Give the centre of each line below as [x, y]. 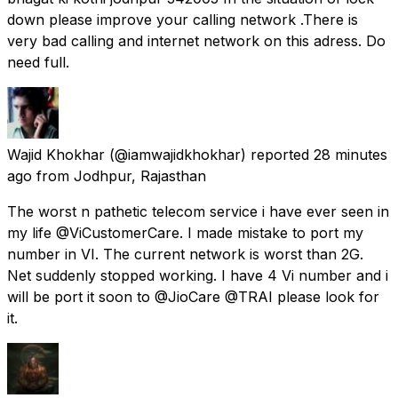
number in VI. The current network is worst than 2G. [185, 254]
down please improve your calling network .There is [183, 19]
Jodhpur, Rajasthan [140, 175]
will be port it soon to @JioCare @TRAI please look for [193, 296]
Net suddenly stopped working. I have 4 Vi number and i [198, 275]
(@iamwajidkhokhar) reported [209, 154]
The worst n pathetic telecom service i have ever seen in [198, 211]
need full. [38, 62]
